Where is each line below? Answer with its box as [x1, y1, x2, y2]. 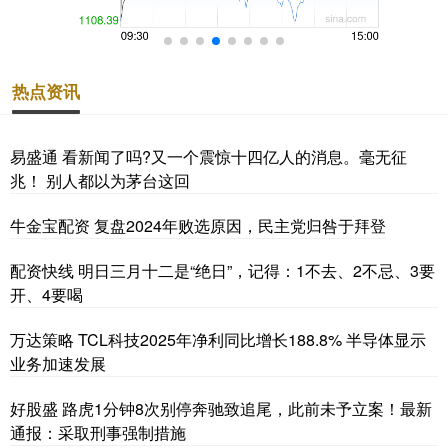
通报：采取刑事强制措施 [10, 420, 186, 444]
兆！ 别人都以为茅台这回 [10, 168, 190, 192]
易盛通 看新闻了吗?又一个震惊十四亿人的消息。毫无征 [10, 144, 407, 168]
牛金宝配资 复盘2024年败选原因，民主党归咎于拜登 [10, 213, 386, 237]
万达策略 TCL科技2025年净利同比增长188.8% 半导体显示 [10, 327, 426, 351]
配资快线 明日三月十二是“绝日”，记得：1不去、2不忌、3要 [10, 258, 435, 282]
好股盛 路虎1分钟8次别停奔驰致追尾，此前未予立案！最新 [10, 396, 432, 420]
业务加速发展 [10, 351, 106, 375]
